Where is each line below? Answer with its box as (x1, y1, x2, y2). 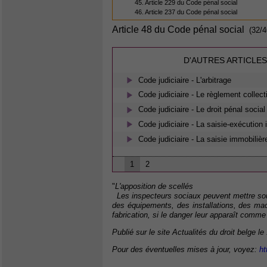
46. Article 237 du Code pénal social (135, 8, 238, 15)
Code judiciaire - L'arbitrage (138, 75, 232, 85)
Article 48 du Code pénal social (112, 24, 244, 35)
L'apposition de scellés (115, 182, 193, 191)
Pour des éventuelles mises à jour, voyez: (112, 244, 259, 254)
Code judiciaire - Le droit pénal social (138, 105, 266, 114)
